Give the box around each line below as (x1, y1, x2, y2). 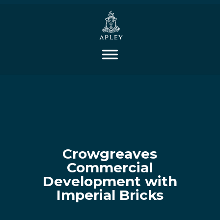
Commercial (67, 159, 153, 176)
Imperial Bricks (56, 187, 164, 203)
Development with (42, 173, 177, 190)
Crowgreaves (62, 145, 158, 162)
